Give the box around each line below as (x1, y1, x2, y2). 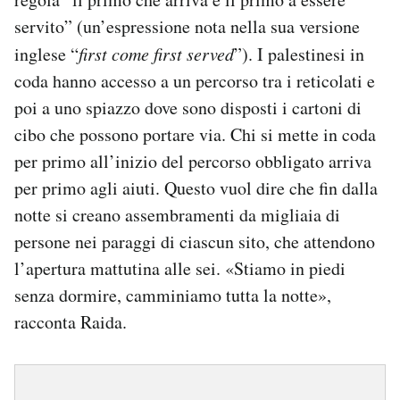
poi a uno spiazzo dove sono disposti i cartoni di (14, 96, 362, 121)
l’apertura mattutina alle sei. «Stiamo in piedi (14, 256, 346, 281)
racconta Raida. (14, 310, 133, 335)
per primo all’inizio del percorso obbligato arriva (14, 149, 371, 174)
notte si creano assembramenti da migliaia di (14, 203, 340, 228)
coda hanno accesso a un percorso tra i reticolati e (14, 69, 375, 94)
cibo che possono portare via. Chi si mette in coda (14, 122, 376, 147)
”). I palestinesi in (234, 42, 364, 67)
